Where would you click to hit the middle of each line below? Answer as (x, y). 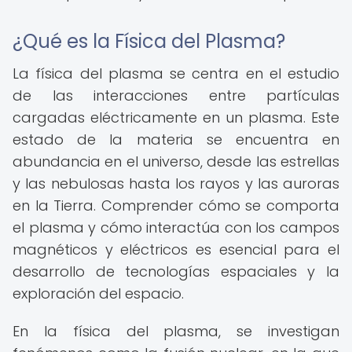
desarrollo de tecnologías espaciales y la (176, 271)
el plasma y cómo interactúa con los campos (176, 227)
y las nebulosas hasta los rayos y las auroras (176, 183)
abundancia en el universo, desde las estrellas (176, 161)
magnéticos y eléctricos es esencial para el (176, 249)
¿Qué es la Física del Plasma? (149, 41)
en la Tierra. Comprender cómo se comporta (176, 205)
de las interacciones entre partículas (176, 95)
